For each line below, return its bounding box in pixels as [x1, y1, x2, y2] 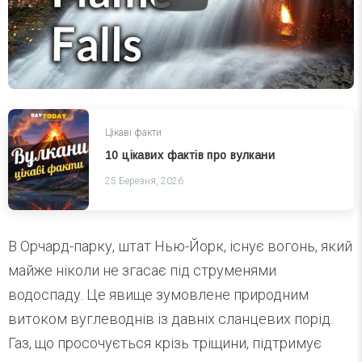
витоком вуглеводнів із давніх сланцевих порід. [8, 310, 333, 328]
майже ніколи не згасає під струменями [8, 262, 276, 280]
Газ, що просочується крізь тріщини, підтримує [8, 335, 322, 352]
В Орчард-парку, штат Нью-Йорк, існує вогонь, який [8, 238, 352, 255]
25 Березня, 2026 [105, 175, 183, 187]
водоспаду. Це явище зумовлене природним [8, 286, 309, 304]
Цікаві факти [105, 126, 162, 138]
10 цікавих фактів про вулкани [105, 148, 276, 162]
